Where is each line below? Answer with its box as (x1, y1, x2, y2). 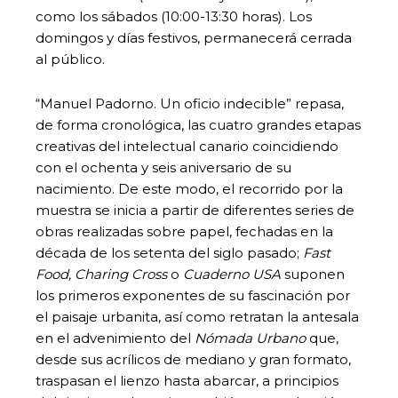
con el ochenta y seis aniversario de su (36, 158, 291, 176)
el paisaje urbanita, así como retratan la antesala (36, 307, 359, 325)
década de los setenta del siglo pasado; (36, 243, 303, 261)
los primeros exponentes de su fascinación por (36, 286, 350, 304)
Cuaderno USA (179, 265, 284, 283)
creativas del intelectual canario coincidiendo (36, 137, 338, 155)
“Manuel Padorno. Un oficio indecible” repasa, (36, 94, 344, 112)
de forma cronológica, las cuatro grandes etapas (36, 115, 361, 133)
